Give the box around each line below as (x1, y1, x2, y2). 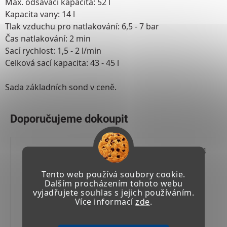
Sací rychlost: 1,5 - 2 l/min (5, 45, 101, 56)
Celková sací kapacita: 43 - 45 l (5, 57, 119, 68)
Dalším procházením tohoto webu (44, 177, 183, 189)
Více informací (74, 196, 136, 207)
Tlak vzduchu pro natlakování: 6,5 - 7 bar (5, 20, 159, 32)
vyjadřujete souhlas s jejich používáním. (33, 186, 194, 198)
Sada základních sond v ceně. (5, 81, 117, 93)
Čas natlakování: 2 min (5, 32, 91, 44)
